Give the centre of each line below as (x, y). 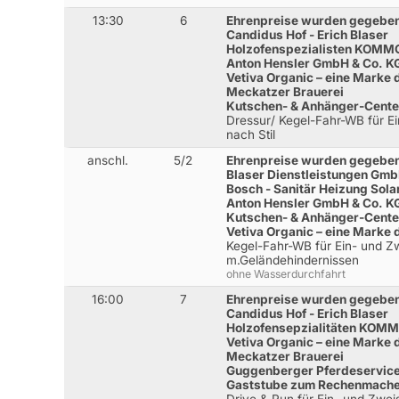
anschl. (108, 161)
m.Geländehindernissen (293, 261)
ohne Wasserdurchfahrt (286, 274)
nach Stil (251, 135)
